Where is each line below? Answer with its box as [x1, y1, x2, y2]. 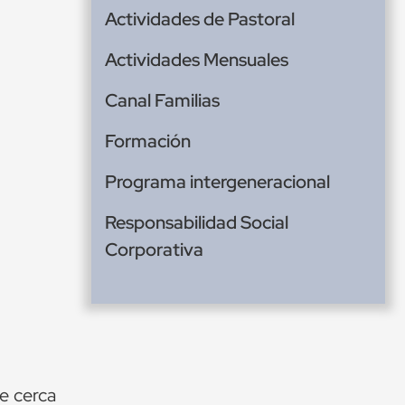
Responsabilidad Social [105, 211, 288, 235]
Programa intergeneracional [105, 170, 330, 194]
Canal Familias [105, 89, 220, 113]
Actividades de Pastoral [105, 7, 295, 32]
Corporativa [105, 238, 203, 262]
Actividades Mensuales [105, 48, 288, 72]
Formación [105, 129, 191, 154]
